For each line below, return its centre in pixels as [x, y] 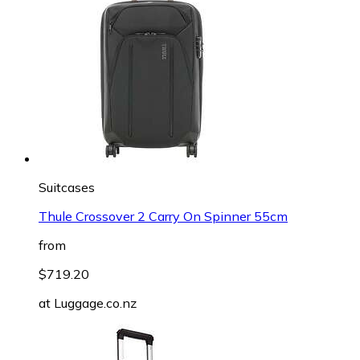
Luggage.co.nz [95, 303]
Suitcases [67, 187]
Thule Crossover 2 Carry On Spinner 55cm [163, 216]
